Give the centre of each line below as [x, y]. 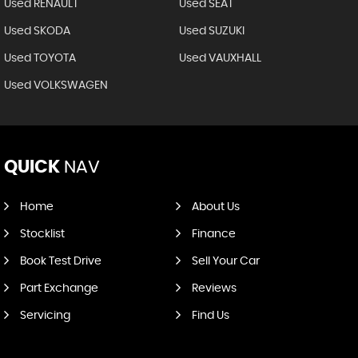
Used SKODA [37, 31]
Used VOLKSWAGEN [56, 85]
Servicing [45, 315]
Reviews [214, 288]
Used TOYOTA [40, 58]
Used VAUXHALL [220, 58]
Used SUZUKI [211, 31]
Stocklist [42, 234]
